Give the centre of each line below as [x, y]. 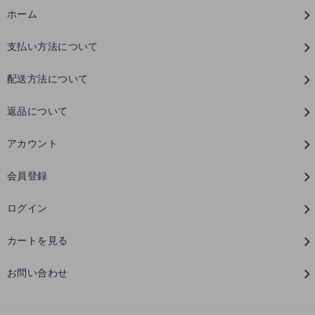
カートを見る [38, 240]
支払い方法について [53, 46]
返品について [38, 111]
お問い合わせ [38, 272]
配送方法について [48, 78]
